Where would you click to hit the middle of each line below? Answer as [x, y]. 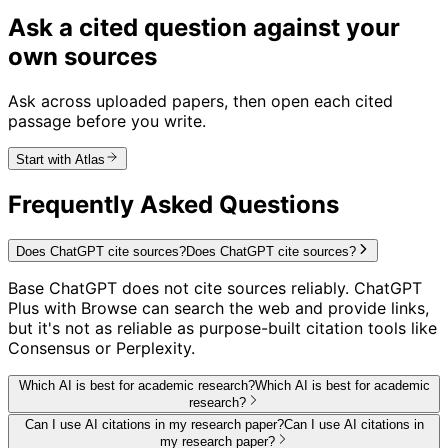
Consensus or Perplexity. [101, 347]
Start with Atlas [60, 160]
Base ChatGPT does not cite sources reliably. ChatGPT [215, 287]
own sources [82, 57]
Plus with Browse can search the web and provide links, [218, 307]
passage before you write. [107, 121]
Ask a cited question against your [204, 28]
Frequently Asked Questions [173, 205]
